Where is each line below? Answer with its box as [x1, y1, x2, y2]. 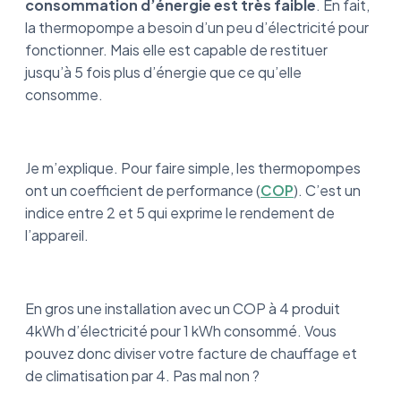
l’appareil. [25, 226, 89, 244]
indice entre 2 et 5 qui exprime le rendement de [25, 203, 335, 222]
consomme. [25, 85, 103, 104]
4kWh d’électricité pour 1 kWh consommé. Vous [25, 321, 337, 340]
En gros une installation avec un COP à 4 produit [25, 299, 340, 318]
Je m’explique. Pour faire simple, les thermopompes [25, 158, 361, 177]
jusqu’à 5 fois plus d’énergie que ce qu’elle [25, 63, 302, 81]
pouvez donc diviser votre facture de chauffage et [25, 344, 357, 363]
